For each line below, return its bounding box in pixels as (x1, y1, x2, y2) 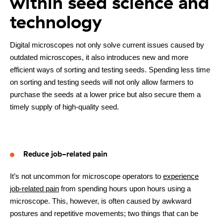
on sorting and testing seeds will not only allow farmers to (10, 77, 193, 86)
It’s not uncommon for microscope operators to (10, 171, 163, 180)
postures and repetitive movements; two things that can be (10, 209, 198, 218)
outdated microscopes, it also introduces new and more (10, 53, 188, 61)
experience (163, 171, 199, 180)
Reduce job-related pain (23, 149, 108, 159)
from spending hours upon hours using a (59, 184, 191, 193)
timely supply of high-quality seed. (10, 102, 119, 111)
